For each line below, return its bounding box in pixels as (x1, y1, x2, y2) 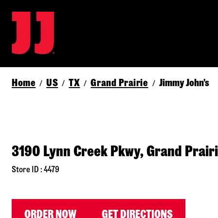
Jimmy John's (159, 77, 209, 88)
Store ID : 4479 (12, 165, 59, 174)
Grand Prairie (91, 77, 148, 88)
